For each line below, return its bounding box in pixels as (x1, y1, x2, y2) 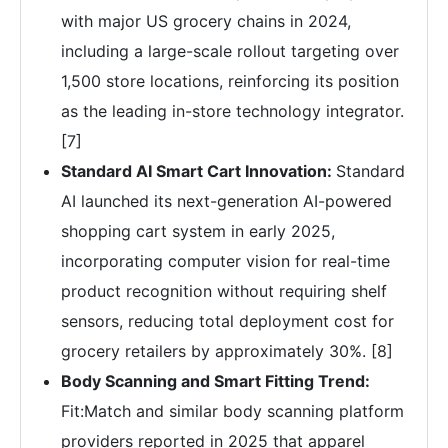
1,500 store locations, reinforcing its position (61, 71, 399, 92)
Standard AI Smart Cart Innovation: (61, 161, 336, 182)
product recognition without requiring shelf (61, 281, 387, 302)
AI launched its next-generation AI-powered (61, 191, 392, 212)
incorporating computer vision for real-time (61, 251, 390, 272)
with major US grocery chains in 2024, (61, 11, 351, 32)
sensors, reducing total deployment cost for (61, 311, 394, 332)
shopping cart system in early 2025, (61, 221, 335, 242)
